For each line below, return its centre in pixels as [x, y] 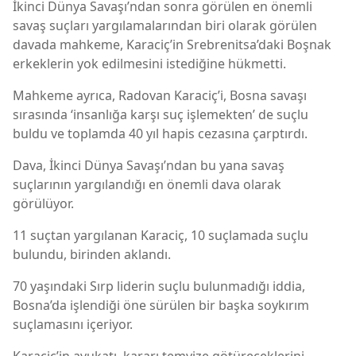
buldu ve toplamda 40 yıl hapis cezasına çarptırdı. [160, 133]
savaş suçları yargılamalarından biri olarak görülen [165, 25]
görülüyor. [43, 203]
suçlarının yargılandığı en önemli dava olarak [147, 184]
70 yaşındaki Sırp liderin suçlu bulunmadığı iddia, [159, 286]
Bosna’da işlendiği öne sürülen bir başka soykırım [161, 305]
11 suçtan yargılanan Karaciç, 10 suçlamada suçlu [161, 235]
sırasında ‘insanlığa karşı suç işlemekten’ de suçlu [161, 114]
